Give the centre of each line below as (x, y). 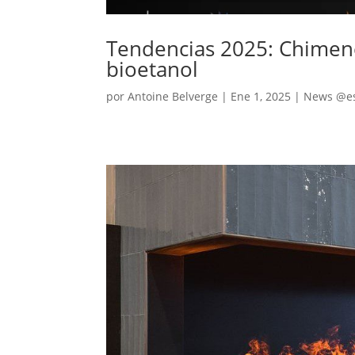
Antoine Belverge (173, 97)
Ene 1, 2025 (261, 97)
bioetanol (153, 69)
